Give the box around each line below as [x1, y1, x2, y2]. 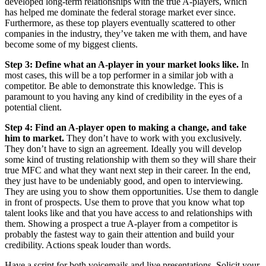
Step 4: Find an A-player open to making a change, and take [5, 122, 246, 133]
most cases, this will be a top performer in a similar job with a [5, 70, 233, 81]
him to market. [5, 133, 64, 144]
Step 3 [5, 59, 30, 70]
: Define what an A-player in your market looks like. [30, 59, 241, 70]
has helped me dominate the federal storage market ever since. [5, 7, 236, 18]
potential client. [5, 102, 62, 113]
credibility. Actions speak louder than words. [5, 240, 171, 251]
